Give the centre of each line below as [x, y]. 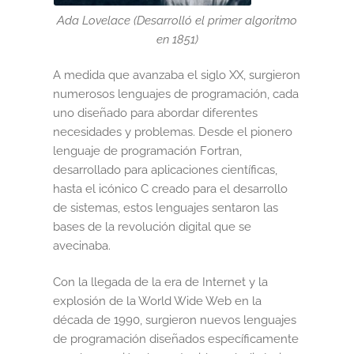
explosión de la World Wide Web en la [158, 301]
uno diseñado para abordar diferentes [156, 113]
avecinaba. [82, 246]
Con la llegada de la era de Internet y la [161, 282]
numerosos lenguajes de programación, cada [176, 94]
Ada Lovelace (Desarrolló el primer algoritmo [177, 21]
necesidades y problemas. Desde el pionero [173, 132]
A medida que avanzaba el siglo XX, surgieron [177, 75]
